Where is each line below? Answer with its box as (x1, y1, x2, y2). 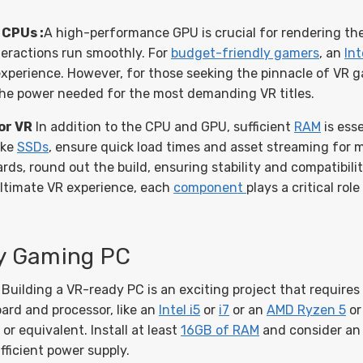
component (173, 180, 246, 195)
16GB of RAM (181, 322, 259, 338)
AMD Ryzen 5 (267, 302, 346, 318)
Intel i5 (159, 302, 200, 318)
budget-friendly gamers (171, 45, 319, 61)
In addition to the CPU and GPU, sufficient (32, 119, 294, 135)
